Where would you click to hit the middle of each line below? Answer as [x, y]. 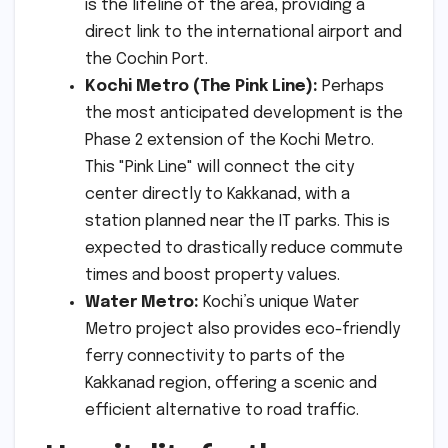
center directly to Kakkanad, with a [217, 194]
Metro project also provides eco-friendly [242, 329]
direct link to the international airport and [243, 32]
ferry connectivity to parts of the [215, 356]
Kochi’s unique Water [279, 302]
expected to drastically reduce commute [244, 248]
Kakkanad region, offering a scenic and [231, 383]
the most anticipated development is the [244, 113]
